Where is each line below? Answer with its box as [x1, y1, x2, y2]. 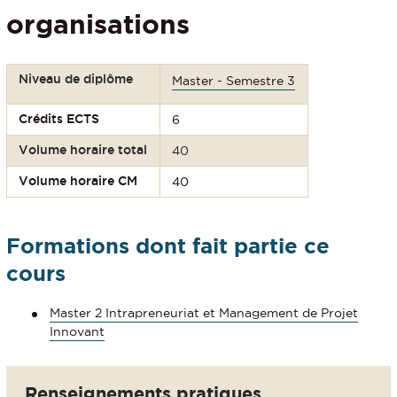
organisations [6, 8, 190, 39]
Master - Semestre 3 [172, 73, 296, 88]
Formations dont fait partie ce [6, 233, 330, 258]
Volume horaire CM [19, 173, 138, 188]
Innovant [50, 324, 105, 339]
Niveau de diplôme [19, 71, 134, 86]
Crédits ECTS [19, 111, 100, 126]
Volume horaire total [19, 142, 148, 157]
